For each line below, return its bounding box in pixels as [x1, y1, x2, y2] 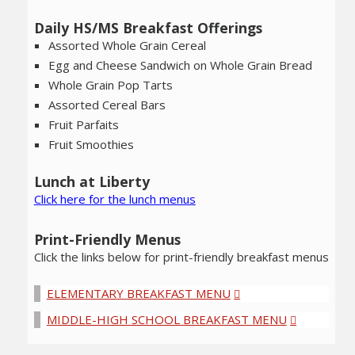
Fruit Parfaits [48, 116, 120, 132]
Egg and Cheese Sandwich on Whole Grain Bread [48, 56, 313, 73]
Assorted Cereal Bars [48, 96, 166, 113]
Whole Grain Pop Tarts [48, 76, 174, 93]
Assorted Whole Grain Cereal [48, 36, 207, 53]
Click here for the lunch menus [33, 191, 196, 208]
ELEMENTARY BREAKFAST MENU [46, 285, 231, 302]
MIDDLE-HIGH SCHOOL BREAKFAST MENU [46, 311, 287, 328]
